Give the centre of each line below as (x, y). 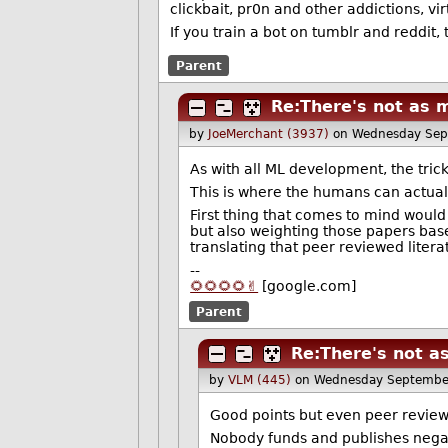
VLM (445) (259, 380)
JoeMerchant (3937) (268, 134)
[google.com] (307, 285)
